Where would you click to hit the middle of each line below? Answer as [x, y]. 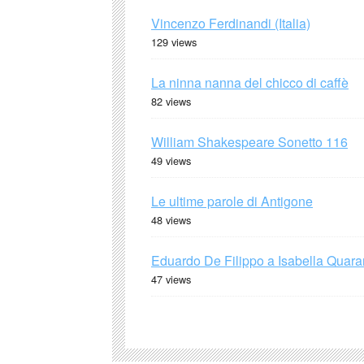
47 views [171, 279]
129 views [174, 41]
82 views [171, 101]
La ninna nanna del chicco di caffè [250, 82]
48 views [171, 219]
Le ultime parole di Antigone [232, 201]
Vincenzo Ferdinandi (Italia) [231, 23]
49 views [171, 160]
